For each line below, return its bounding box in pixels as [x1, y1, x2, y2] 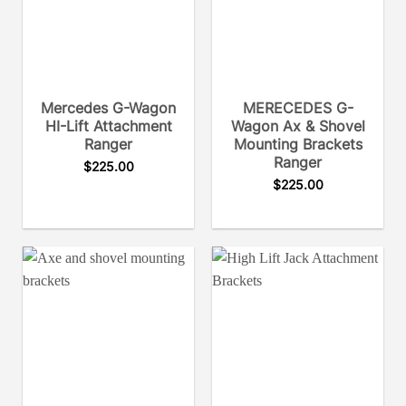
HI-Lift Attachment [44, 117, 172, 136]
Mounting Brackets [233, 135, 362, 154]
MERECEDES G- [242, 99, 353, 118]
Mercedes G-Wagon [41, 99, 176, 118]
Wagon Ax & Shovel [230, 117, 365, 136]
